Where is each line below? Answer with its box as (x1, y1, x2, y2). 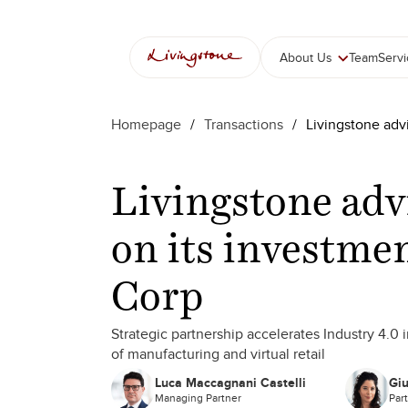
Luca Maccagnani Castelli (155, 374, 306, 391)
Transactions (204, 116, 283, 134)
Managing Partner (155, 391, 241, 405)
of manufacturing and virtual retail (111, 345, 325, 363)
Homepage (111, 116, 181, 134)
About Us (280, 49, 332, 66)
